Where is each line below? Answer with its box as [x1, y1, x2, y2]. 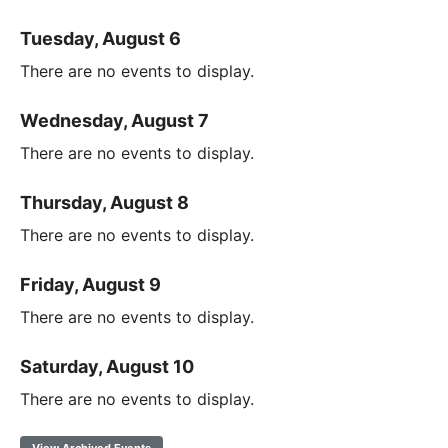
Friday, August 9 [20, 274, 161, 296]
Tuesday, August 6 [20, 28, 181, 50]
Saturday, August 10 [20, 356, 194, 378]
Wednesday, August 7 [20, 110, 209, 132]
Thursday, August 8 [20, 192, 189, 214]
